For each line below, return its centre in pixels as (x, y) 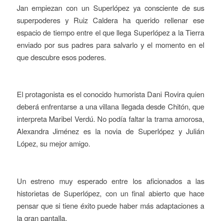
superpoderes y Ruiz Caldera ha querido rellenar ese (110, 20)
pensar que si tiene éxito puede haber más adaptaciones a (110, 205)
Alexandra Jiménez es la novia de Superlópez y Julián (110, 131)
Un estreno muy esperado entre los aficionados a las (110, 181)
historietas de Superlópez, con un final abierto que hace (110, 193)
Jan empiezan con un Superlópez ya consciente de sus (110, 7)
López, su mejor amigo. (53, 144)
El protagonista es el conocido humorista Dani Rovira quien (110, 94)
